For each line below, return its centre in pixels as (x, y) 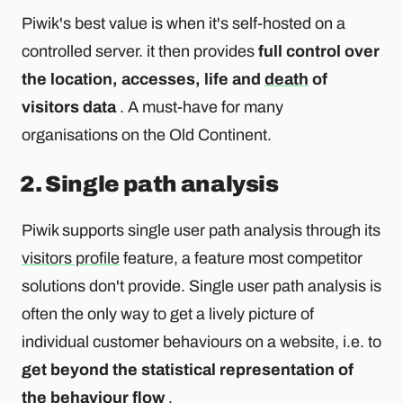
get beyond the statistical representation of (188, 369)
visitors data (69, 107)
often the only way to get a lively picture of (168, 313)
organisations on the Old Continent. (147, 135)
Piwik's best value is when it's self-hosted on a (184, 24)
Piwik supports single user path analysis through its (201, 230)
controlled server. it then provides (140, 52)
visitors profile (71, 258)
